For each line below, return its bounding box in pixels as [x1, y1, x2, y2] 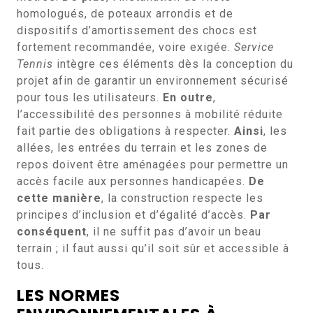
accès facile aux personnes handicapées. [17, 175, 249, 188]
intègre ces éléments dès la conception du [53, 57, 293, 71]
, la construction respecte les [101, 191, 263, 205]
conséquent [17, 225, 87, 238]
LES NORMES [17, 284, 120, 307]
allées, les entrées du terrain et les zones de [17, 141, 268, 154]
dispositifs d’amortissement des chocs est [17, 24, 257, 37]
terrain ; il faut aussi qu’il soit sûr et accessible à [17, 242, 289, 255]
